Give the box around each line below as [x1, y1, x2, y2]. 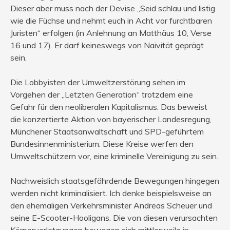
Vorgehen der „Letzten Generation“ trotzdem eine [10, 89, 193, 100]
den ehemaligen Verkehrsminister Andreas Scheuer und [10, 200, 212, 211]
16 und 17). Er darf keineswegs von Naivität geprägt [10, 40, 204, 51]
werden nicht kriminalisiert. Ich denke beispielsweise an [10, 188, 212, 199]
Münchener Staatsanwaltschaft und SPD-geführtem [10, 126, 204, 137]
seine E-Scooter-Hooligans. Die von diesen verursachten [10, 213, 218, 223]
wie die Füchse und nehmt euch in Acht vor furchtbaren [10, 15, 212, 26]
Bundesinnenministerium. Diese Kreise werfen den [10, 139, 194, 149]
